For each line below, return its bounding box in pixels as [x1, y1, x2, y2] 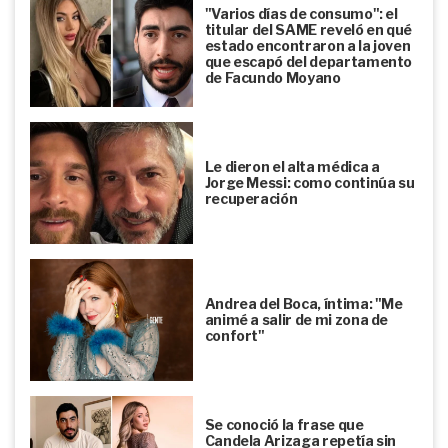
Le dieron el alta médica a [204, 157, 380, 175]
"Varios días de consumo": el [204, 4, 398, 22]
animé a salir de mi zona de [204, 310, 389, 328]
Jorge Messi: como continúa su [204, 173, 415, 191]
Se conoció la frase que [204, 415, 364, 433]
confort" [204, 326, 265, 344]
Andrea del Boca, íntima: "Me [204, 294, 403, 312]
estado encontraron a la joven [204, 36, 411, 54]
